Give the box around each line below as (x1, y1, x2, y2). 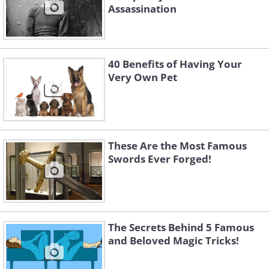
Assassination (108, 2, 177, 16)
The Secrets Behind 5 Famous (108, 220, 254, 235)
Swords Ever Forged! (108, 152, 211, 166)
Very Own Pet (108, 70, 177, 85)
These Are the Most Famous (108, 139, 247, 153)
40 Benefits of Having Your (108, 57, 242, 71)
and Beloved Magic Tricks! (108, 234, 239, 248)
